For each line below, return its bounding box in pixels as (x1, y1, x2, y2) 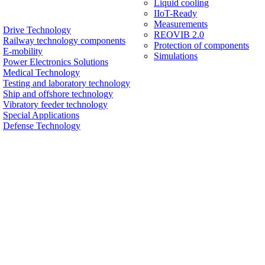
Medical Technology (3, 67, 80, 77)
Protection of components (154, 40, 249, 51)
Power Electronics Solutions (3, 57, 108, 67)
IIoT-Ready (154, 8, 197, 19)
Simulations (154, 51, 198, 62)
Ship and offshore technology (3, 89, 113, 99)
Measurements (154, 19, 208, 30)
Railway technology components (3, 35, 125, 46)
